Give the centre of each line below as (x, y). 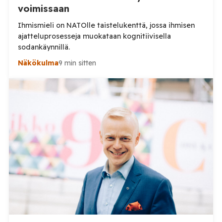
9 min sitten (77, 63)
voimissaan (43, 9)
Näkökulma (38, 63)
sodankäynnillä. (44, 47)
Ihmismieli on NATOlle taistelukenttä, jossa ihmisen (106, 26)
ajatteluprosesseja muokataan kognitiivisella (50, 36)
